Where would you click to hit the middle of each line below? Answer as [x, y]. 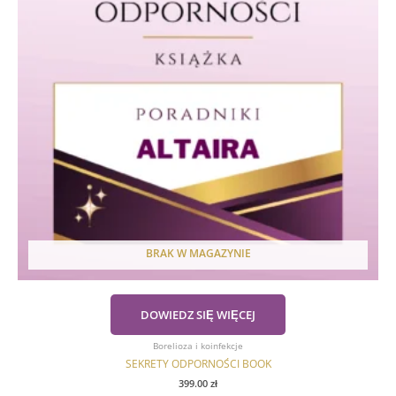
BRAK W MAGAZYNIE [198, 254]
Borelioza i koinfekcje [198, 345]
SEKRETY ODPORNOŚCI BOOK [198, 364]
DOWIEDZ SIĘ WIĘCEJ [198, 314]
